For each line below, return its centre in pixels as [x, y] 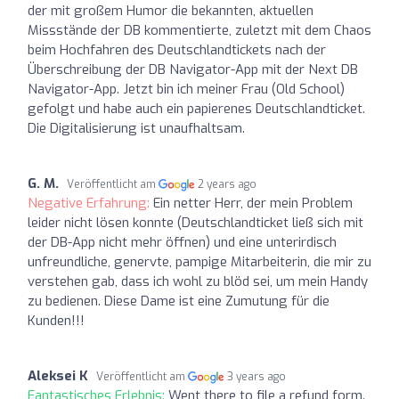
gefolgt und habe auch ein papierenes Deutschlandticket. [196, 108]
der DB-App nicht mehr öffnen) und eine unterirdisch [182, 242]
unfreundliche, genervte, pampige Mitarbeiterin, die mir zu [199, 261]
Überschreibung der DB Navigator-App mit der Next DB [193, 69]
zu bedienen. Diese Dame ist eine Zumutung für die [179, 301]
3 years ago [257, 376]
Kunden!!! [56, 320]
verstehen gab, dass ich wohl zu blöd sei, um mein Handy [198, 281]
